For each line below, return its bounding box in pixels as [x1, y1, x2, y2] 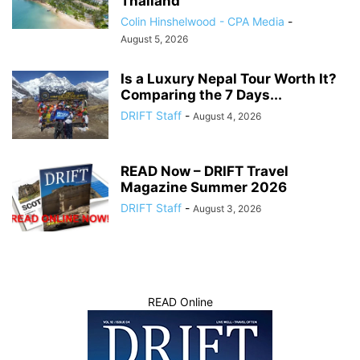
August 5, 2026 [121, 32, 188, 45]
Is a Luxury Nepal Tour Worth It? [121, 70, 337, 87]
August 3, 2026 [193, 202, 261, 215]
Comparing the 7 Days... [121, 86, 282, 103]
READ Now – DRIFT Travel [121, 162, 288, 179]
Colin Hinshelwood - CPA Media [121, 14, 284, 28]
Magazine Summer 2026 [121, 178, 287, 195]
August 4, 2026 [193, 109, 261, 122]
